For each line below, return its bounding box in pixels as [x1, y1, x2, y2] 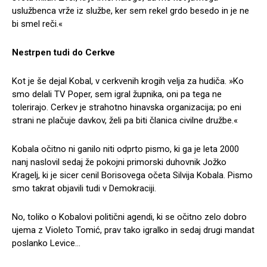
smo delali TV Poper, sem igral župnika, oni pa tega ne [12, 89, 222, 100]
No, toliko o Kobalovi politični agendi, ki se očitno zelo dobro [12, 212, 247, 223]
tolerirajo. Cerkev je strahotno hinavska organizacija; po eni [12, 102, 241, 113]
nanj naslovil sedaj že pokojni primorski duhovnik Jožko [12, 157, 226, 168]
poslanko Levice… [12, 238, 80, 249]
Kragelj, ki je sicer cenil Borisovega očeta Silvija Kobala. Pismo [12, 170, 253, 181]
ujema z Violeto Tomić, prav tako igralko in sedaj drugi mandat [12, 225, 254, 236]
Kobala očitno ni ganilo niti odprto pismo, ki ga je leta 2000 [12, 144, 239, 155]
